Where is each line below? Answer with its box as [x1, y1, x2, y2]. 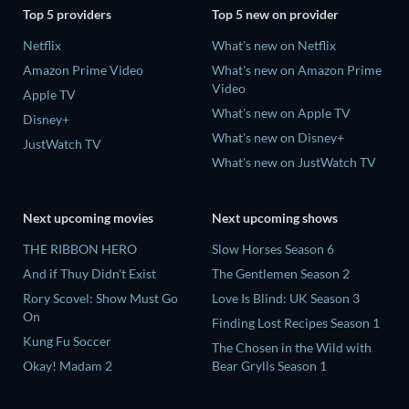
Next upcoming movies [23, 210, 153, 226]
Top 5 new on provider [212, 5, 339, 22]
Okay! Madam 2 [23, 358, 112, 374]
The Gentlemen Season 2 [212, 266, 350, 282]
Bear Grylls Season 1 [212, 358, 327, 374]
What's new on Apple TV [212, 104, 351, 121]
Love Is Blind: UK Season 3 [212, 290, 360, 307]
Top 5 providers [23, 5, 111, 22]
